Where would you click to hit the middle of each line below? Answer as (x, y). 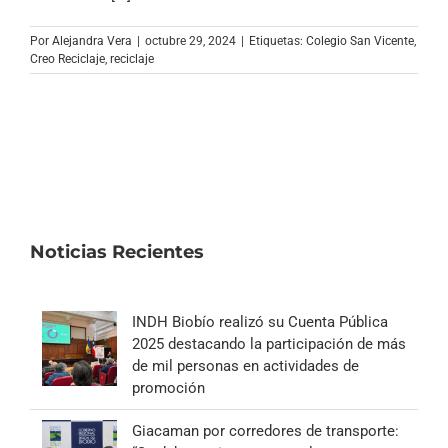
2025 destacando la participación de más (269, 343)
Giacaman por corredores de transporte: (265, 430)
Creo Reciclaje (67, 58)
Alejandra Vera (92, 40)
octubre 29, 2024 (190, 40)
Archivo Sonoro (224, 14)
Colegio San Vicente (360, 40)
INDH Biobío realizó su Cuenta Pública (260, 321)
